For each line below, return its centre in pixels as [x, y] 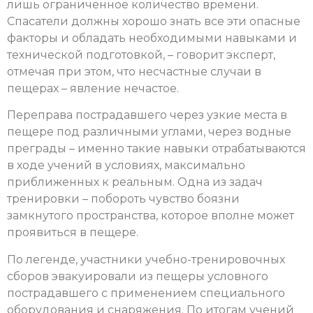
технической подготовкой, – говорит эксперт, [141, 55]
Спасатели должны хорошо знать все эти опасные [154, 22]
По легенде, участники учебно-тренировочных [146, 259]
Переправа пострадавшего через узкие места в [147, 115]
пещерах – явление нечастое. [93, 89]
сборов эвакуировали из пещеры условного [138, 276]
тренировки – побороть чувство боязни [123, 199]
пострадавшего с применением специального [146, 293]
